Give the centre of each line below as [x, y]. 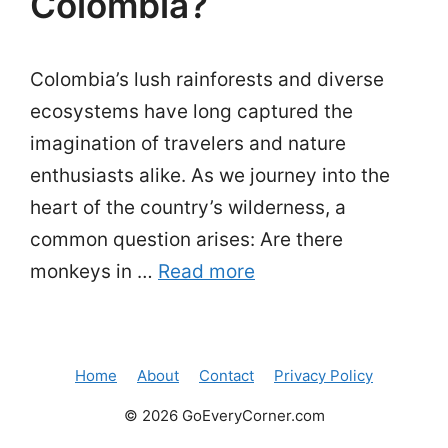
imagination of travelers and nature [188, 143]
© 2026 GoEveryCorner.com [224, 415]
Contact [226, 375]
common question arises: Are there [186, 239]
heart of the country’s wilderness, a [188, 207]
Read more [206, 271]
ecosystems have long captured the [191, 111]
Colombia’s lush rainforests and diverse [207, 79]
